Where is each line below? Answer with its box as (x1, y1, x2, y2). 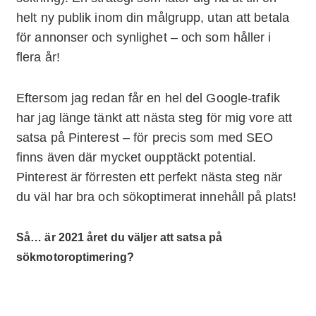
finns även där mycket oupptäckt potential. (16, 150, 257, 165)
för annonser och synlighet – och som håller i (16, 30, 272, 45)
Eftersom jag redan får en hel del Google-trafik (16, 91, 280, 106)
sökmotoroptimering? (16, 251, 134, 264)
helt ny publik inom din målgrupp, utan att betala (16, 11, 289, 25)
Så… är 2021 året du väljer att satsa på (16, 231, 222, 244)
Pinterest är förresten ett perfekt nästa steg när (16, 170, 282, 185)
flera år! (16, 50, 60, 65)
